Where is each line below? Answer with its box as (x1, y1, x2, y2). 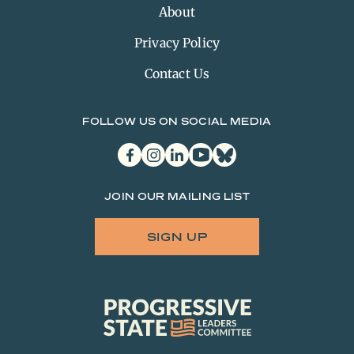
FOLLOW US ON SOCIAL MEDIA (82, 115, 272, 127)
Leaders (102, 326, 146, 340)
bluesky (212, 142, 250, 156)
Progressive (102, 298, 164, 311)
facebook (117, 142, 163, 156)
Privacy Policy (134, 35, 220, 51)
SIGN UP (146, 230, 208, 243)
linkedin (164, 142, 205, 156)
